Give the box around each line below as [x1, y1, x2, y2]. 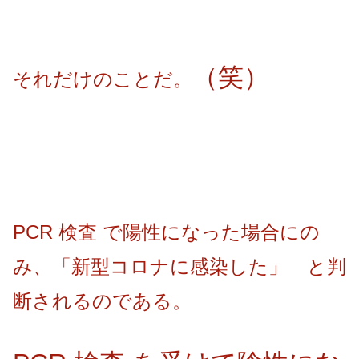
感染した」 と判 [190, 255, 346, 277]
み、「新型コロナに [13, 255, 190, 277]
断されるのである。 [13, 289, 192, 312]
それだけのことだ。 [13, 68, 192, 91]
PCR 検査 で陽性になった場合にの [13, 220, 320, 243]
